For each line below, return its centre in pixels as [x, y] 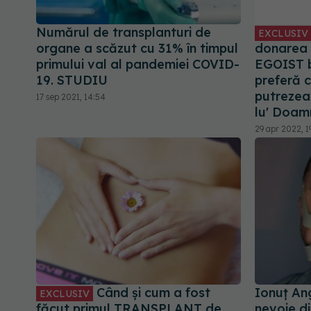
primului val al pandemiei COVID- [138, 65]
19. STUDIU [72, 81]
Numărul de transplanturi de [124, 33]
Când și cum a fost [152, 292]
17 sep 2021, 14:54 [71, 97]
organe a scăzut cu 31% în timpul [137, 49]
